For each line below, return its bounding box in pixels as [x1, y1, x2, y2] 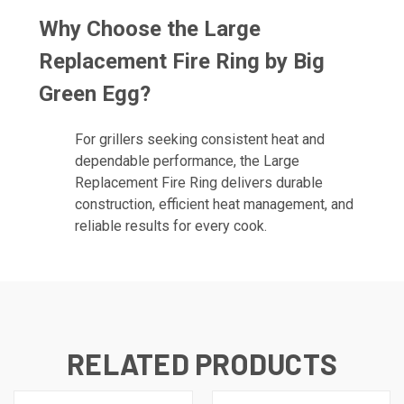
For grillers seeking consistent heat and [75, 130, 325, 148]
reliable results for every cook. [75, 216, 267, 234]
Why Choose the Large [39, 15, 261, 41]
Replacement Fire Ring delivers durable [75, 173, 323, 191]
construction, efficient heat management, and [75, 195, 353, 213]
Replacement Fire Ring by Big [39, 48, 325, 74]
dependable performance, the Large [75, 151, 299, 170]
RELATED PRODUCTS [67, 345, 337, 381]
